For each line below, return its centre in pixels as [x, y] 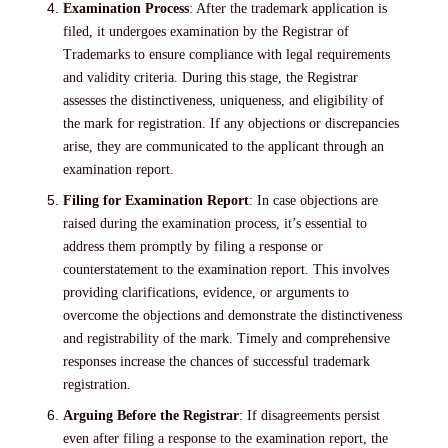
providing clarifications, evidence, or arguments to [206, 292]
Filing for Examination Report [156, 200]
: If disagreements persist [310, 416]
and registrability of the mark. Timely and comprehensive [227, 338]
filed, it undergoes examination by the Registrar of [206, 31]
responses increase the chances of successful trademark [217, 361]
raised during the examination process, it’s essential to [215, 223]
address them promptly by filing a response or [193, 246]
